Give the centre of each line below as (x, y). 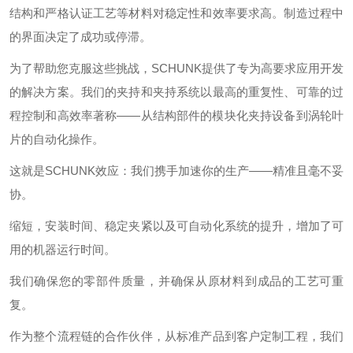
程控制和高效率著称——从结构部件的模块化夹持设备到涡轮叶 (176, 115)
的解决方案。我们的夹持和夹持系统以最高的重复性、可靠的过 (176, 92)
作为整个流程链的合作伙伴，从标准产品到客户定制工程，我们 (176, 336)
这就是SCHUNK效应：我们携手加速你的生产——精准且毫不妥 (176, 171)
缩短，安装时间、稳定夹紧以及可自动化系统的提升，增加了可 (176, 226)
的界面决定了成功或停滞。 (80, 37)
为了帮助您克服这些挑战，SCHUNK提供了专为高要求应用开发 (176, 68)
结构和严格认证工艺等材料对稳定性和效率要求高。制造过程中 (176, 13)
